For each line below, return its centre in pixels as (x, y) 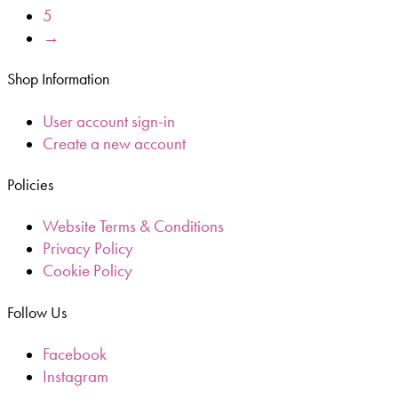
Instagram (76, 377)
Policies (30, 185)
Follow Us (37, 312)
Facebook (75, 354)
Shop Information (58, 80)
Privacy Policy (88, 249)
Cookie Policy (88, 271)
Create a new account (114, 143)
